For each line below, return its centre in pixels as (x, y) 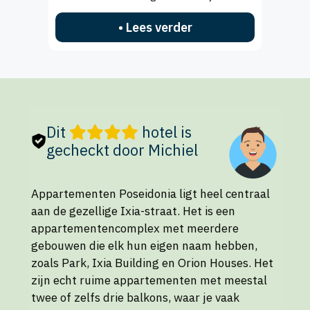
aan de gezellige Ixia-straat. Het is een (133, 211)
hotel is (165, 132)
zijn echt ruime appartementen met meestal (149, 280)
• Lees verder (155, 28)
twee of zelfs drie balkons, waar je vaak (135, 297)
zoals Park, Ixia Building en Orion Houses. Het (152, 263)
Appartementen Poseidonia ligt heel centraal (151, 193)
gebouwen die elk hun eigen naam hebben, (144, 245)
